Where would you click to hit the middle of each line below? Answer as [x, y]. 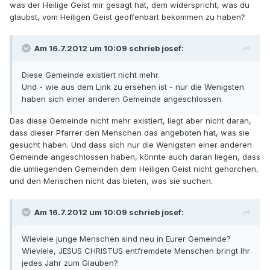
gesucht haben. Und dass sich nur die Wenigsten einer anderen [131, 145]
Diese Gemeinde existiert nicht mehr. [91, 75]
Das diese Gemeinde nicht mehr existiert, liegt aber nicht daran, [130, 121]
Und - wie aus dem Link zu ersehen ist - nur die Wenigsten [133, 87]
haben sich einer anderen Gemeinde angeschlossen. [122, 99]
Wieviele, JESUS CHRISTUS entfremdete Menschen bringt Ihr [136, 251]
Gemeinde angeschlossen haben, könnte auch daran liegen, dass [135, 157]
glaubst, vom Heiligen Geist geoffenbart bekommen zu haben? [127, 17]
